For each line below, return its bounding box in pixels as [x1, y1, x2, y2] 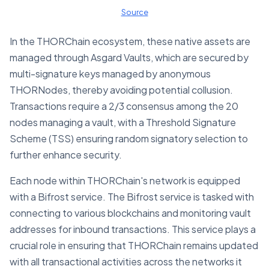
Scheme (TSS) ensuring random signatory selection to [10, 132, 248, 145]
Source [121, 7, 148, 17]
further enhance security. [10, 148, 122, 162]
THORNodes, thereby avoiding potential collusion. [10, 83, 233, 97]
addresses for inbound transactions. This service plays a [10, 223, 256, 236]
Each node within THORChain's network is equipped [10, 174, 240, 187]
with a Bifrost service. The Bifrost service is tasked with [10, 190, 254, 204]
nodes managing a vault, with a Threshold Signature [10, 116, 236, 129]
